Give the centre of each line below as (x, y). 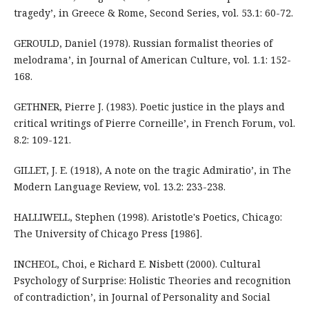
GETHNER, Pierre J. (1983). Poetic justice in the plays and (149, 107)
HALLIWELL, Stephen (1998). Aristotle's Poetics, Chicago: (148, 217)
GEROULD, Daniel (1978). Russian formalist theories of (143, 43)
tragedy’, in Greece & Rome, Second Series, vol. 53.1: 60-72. (153, 13)
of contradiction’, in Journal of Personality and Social (142, 297)
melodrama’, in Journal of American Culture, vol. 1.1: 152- (152, 60)
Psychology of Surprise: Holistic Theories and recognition (152, 281)
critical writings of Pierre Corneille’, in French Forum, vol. (154, 123)
